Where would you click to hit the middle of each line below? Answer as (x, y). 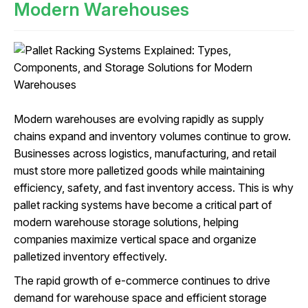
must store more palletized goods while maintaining (139, 171)
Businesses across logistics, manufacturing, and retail (145, 154)
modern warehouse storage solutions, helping (126, 222)
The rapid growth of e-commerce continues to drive (142, 281)
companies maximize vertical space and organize (135, 240)
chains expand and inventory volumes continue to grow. (152, 136)
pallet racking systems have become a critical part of (143, 205)
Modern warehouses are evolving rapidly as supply (139, 119)
